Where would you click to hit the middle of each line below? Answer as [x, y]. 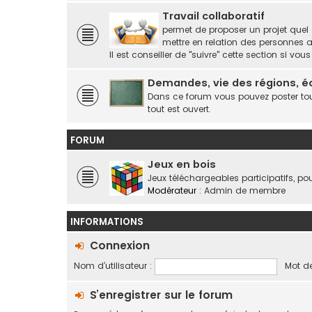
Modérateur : [174, 190]
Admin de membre [245, 190]
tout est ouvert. [179, 109]
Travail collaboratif [213, 16]
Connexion [120, 245]
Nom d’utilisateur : [113, 266]
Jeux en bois [182, 164]
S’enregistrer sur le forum [161, 295]
